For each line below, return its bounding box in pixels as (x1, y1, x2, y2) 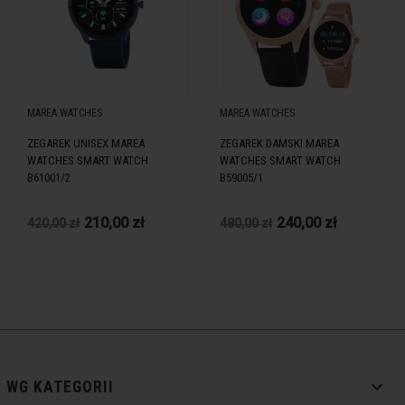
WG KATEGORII (6, 378, 114, 397)
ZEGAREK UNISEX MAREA (27, 136, 145, 150)
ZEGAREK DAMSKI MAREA (220, 136, 339, 150)
